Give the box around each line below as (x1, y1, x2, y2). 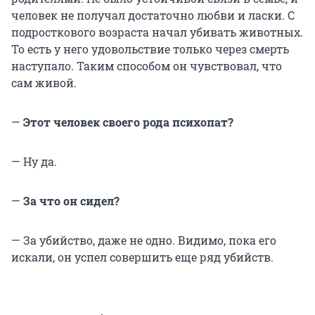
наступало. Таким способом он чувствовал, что (11, 58, 282, 74)
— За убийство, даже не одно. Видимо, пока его (11, 233, 276, 248)
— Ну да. (11, 154, 57, 169)
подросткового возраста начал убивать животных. (11, 25, 303, 40)
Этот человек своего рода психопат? (20, 115, 233, 130)
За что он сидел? (20, 193, 120, 209)
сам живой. (11, 75, 77, 91)
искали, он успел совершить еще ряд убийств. (11, 250, 274, 265)
